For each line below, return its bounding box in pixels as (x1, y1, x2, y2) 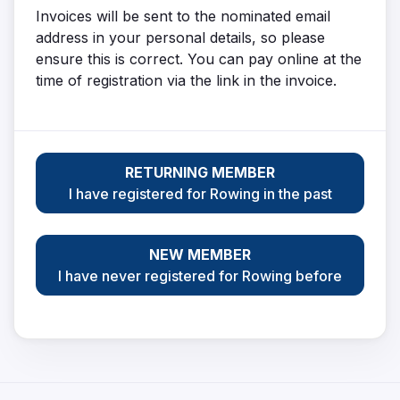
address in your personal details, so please (36, 28, 325, 46)
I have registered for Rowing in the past (68, 184, 332, 203)
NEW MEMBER (149, 245, 251, 263)
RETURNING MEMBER (125, 162, 275, 181)
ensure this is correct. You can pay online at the (36, 49, 362, 68)
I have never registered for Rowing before (58, 266, 342, 285)
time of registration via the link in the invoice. (36, 71, 337, 89)
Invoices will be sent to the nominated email (36, 6, 330, 25)
